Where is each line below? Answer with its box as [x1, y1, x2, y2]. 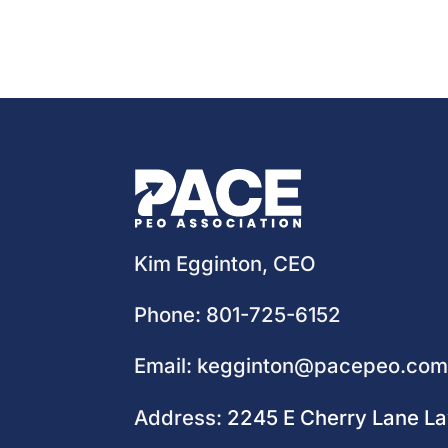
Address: [134, 404, 228, 430]
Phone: [134, 301, 207, 327]
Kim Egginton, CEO [134, 250, 317, 276]
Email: [134, 353, 198, 379]
